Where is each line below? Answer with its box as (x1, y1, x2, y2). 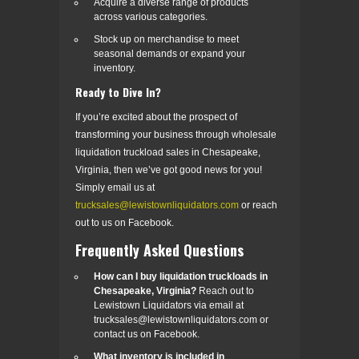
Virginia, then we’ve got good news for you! (75, 163, 262, 175)
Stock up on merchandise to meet (94, 33, 239, 45)
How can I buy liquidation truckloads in (94, 270, 268, 282)
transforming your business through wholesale (75, 128, 276, 140)
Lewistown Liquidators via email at (94, 299, 244, 311)
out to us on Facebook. (75, 216, 174, 228)
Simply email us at (75, 181, 155, 193)
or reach (239, 199, 277, 211)
